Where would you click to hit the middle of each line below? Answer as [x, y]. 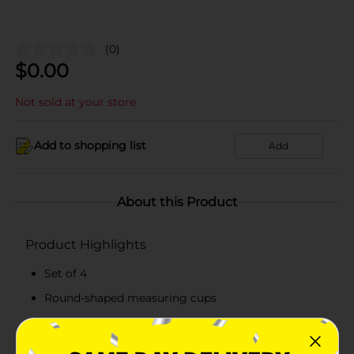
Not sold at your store [75, 102]
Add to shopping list [90, 145]
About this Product [177, 201]
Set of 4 [66, 273]
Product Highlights [86, 244]
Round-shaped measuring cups [130, 298]
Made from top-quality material [132, 322]
